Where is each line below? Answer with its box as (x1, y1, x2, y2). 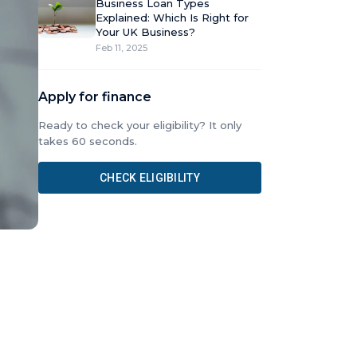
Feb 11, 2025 (96, 42, 147, 53)
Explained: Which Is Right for (96, 11, 249, 24)
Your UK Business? (96, 25, 195, 38)
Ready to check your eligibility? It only (38, 119, 241, 131)
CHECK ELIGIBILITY (100, 171, 200, 184)
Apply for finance (38, 89, 151, 104)
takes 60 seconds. (38, 135, 137, 147)
